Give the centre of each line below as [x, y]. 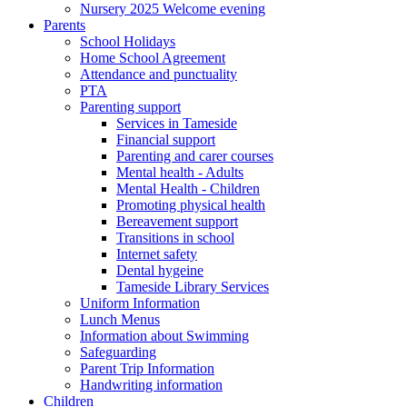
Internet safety [157, 253]
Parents [65, 25]
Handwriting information [151, 384]
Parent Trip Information [147, 368]
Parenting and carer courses [195, 155]
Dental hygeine [160, 270]
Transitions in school [175, 237]
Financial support [166, 139]
